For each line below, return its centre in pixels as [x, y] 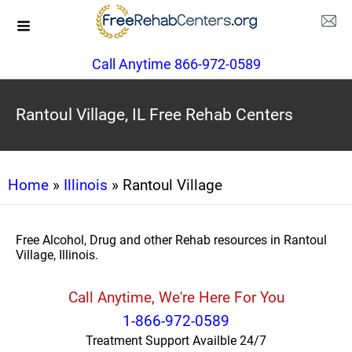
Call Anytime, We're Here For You [176, 297]
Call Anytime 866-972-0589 [176, 64]
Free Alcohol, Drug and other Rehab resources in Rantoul [171, 240]
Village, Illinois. [57, 255]
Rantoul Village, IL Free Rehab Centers [154, 115]
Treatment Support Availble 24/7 [176, 341]
